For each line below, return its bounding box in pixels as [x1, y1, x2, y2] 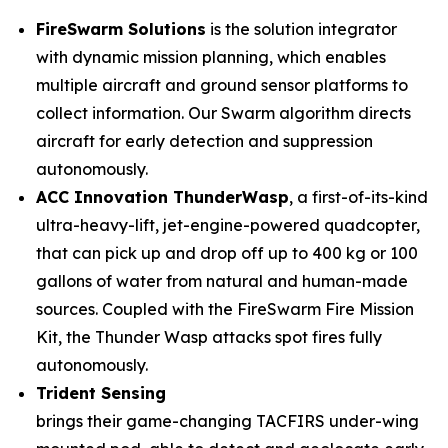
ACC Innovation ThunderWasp [36, 187, 289, 207]
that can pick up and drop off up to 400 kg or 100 [36, 243, 418, 263]
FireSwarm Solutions [36, 19, 206, 39]
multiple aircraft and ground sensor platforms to [36, 75, 408, 95]
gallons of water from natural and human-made [36, 271, 408, 291]
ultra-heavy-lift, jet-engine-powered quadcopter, [36, 215, 420, 235]
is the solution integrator [206, 19, 397, 39]
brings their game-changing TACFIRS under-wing [36, 411, 419, 431]
